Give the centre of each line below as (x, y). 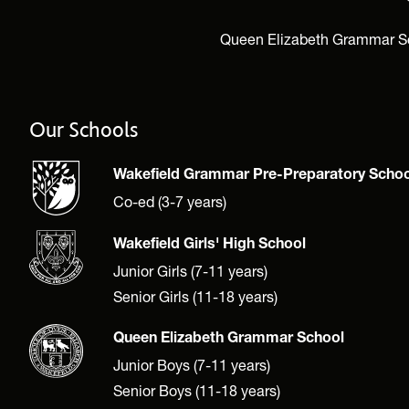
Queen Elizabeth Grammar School (229, 339)
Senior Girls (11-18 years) (195, 296)
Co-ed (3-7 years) (170, 201)
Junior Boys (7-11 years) (192, 364)
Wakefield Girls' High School (210, 245)
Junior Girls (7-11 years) (190, 270)
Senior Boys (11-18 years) (197, 390)
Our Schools (84, 129)
